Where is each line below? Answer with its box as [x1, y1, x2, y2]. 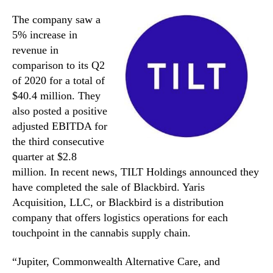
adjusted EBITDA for [12, 119, 107, 132]
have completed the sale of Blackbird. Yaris [12, 180, 205, 193]
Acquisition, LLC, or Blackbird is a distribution [12, 196, 224, 208]
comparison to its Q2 [12, 58, 105, 71]
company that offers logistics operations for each [12, 211, 228, 224]
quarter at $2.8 [12, 150, 77, 163]
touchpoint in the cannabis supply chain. [12, 226, 191, 239]
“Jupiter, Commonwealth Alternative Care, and [12, 255, 220, 268]
